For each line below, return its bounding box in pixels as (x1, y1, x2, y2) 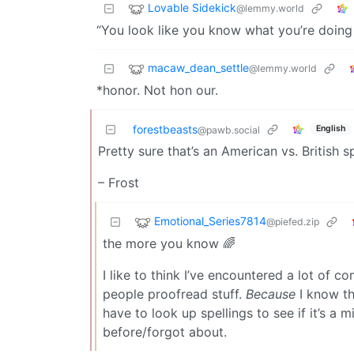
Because (246, 285, 296, 302)
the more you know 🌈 (103, 235, 235, 251)
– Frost (98, 174, 139, 190)
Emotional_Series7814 (154, 213, 266, 228)
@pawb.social (198, 123, 260, 136)
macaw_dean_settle (148, 60, 249, 74)
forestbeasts (133, 122, 198, 136)
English (315, 123, 345, 134)
